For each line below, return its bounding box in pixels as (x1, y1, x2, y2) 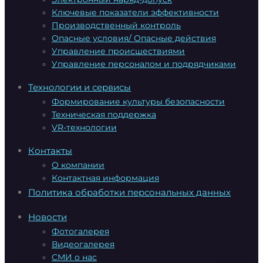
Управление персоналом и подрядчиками (52, 59, 236, 69)
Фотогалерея (52, 227, 109, 236)
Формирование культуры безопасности (52, 97, 225, 106)
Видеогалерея (52, 240, 114, 249)
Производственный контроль (52, 21, 181, 30)
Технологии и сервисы (28, 82, 131, 93)
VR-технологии (52, 123, 117, 132)
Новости (28, 211, 67, 222)
